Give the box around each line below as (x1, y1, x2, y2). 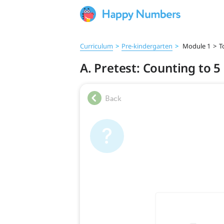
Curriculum (80, 41, 113, 50)
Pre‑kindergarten (121, 41, 172, 50)
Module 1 (181, 41, 210, 50)
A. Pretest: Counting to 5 (80, 59, 220, 76)
